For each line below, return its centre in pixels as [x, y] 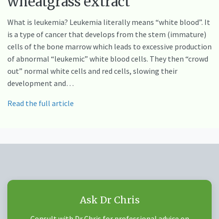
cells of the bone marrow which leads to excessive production [109, 46]
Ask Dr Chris [109, 200]
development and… [41, 83]
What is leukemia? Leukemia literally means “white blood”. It [109, 22]
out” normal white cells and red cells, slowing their [92, 71]
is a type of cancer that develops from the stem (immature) [107, 34]
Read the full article [41, 103]
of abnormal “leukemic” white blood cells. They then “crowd [108, 58]
